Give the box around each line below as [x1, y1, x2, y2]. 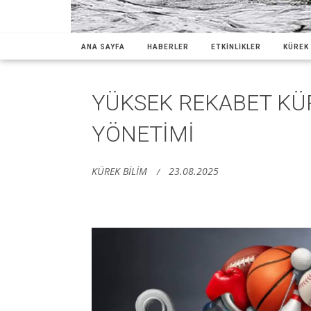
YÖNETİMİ [92, 120, 194, 147]
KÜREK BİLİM [92, 164, 147, 178]
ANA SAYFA [81, 42, 125, 51]
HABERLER [147, 42, 189, 51]
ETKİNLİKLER [211, 42, 261, 51]
